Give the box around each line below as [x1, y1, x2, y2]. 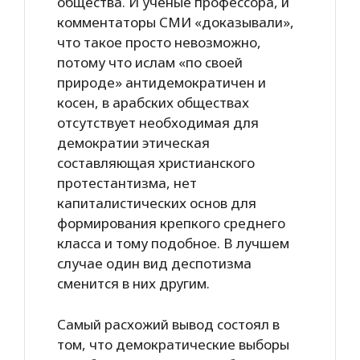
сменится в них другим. [57, 274, 210, 292]
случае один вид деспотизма [57, 254, 252, 272]
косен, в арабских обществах [57, 93, 249, 112]
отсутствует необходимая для [57, 113, 259, 132]
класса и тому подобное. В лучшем [57, 234, 289, 252]
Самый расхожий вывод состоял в [57, 314, 280, 333]
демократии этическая [57, 133, 210, 152]
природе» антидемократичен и [57, 73, 266, 92]
